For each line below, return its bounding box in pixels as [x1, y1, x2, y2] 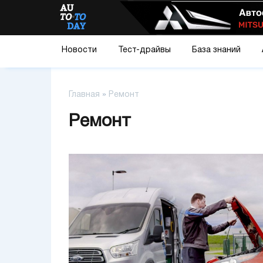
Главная [69, 91, 100, 99]
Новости [62, 46, 97, 54]
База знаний [192, 46, 241, 54]
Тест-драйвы [118, 46, 171, 54]
